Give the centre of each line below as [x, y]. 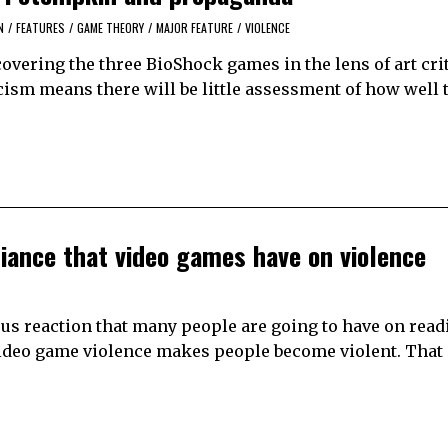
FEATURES [40, 28]
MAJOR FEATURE [194, 28]
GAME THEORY [110, 28]
